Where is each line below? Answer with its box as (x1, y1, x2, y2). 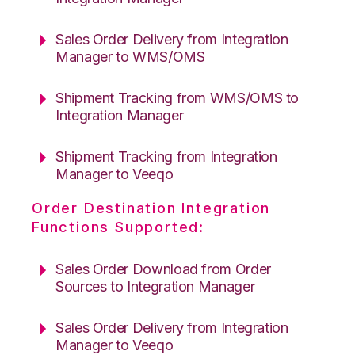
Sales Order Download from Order (55, 260, 271, 277)
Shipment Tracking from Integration (55, 147, 277, 165)
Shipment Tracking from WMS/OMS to (55, 89, 300, 106)
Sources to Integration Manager (55, 277, 255, 295)
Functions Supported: (32, 218, 205, 235)
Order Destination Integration (32, 199, 271, 216)
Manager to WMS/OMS (55, 48, 205, 65)
